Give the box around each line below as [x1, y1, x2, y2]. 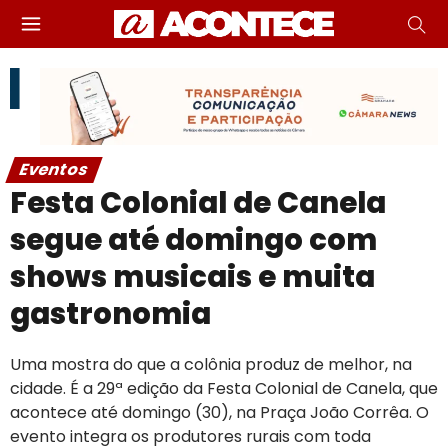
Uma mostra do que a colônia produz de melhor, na [10, 352, 412, 376]
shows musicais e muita [10, 256, 375, 297]
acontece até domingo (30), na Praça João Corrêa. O [10, 400, 429, 424]
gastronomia [10, 293, 211, 334]
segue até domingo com [10, 219, 377, 260]
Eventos [15, 157, 93, 181]
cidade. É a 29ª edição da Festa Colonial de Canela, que [10, 376, 438, 400]
